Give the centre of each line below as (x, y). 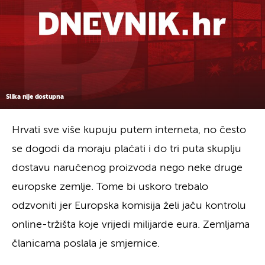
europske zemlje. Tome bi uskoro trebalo (110, 187)
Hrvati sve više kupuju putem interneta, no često (129, 130)
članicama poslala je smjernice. (86, 243)
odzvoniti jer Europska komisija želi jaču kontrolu (129, 206)
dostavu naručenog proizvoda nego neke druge (127, 168)
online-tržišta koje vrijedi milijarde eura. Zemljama (131, 224)
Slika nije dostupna (35, 96)
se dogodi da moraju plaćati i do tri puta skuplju (127, 149)
